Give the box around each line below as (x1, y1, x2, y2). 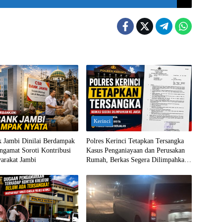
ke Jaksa (86, 165, 109, 173)
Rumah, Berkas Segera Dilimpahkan (86, 156, 188, 164)
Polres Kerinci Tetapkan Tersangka (86, 137, 184, 145)
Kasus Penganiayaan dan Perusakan (86, 146, 185, 154)
